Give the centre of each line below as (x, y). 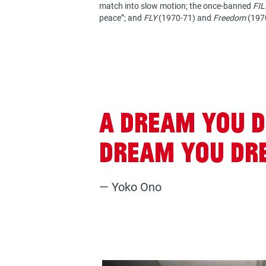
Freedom (230, 18)
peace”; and (121, 18)
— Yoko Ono (130, 187)
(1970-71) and (185, 18)
